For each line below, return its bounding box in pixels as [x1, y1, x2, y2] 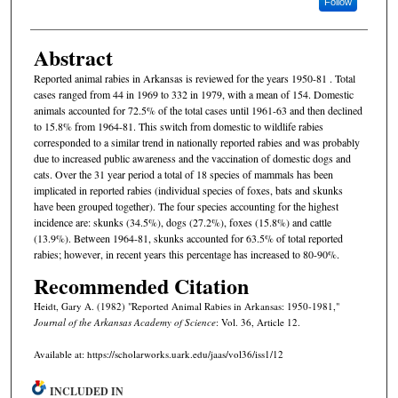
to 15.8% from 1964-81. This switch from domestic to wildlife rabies [33, 119, 323, 134]
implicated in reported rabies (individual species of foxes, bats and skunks [33, 183, 343, 198]
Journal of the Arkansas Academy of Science [33, 314, 216, 329]
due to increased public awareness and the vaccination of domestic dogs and [33, 151, 351, 166]
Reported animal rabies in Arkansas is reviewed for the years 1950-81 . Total [33, 71, 355, 86]
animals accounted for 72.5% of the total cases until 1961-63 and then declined [33, 103, 362, 118]
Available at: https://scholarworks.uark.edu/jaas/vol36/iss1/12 [33, 346, 283, 361]
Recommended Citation [33, 269, 249, 301]
